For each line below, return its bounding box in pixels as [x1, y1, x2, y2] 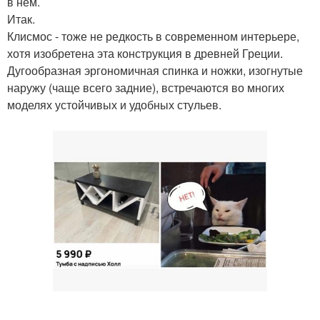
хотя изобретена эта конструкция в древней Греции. [7, 45, 283, 61]
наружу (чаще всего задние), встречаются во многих [7, 79, 284, 96]
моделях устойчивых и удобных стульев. [7, 96, 221, 113]
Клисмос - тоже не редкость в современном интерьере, [7, 28, 299, 44]
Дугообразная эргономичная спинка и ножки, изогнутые [7, 62, 303, 79]
